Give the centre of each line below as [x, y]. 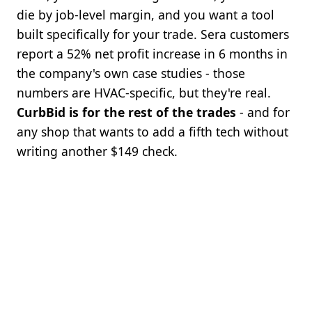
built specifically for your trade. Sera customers [153, 34]
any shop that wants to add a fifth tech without [153, 132]
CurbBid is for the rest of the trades [126, 112]
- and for [263, 112]
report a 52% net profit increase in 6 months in [152, 54]
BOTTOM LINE [156, 278]
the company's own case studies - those [131, 73]
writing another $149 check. [97, 151]
